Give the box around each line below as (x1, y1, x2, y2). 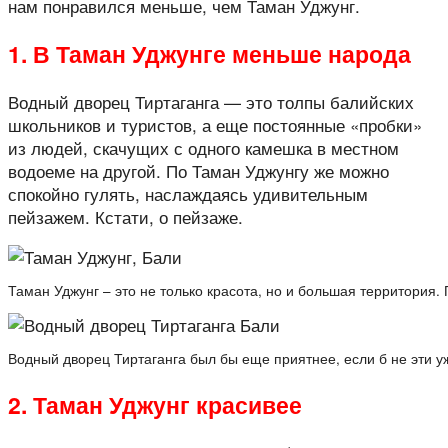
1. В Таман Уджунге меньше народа (8, 37, 411, 70)
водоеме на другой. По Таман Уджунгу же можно (8, 158, 389, 183)
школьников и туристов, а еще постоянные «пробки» (8, 112, 422, 137)
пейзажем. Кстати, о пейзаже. (8, 204, 243, 229)
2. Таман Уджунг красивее (8, 387, 302, 421)
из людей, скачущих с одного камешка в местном (8, 135, 399, 160)
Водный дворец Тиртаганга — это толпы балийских (8, 89, 414, 114)
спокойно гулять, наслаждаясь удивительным (8, 181, 368, 206)
